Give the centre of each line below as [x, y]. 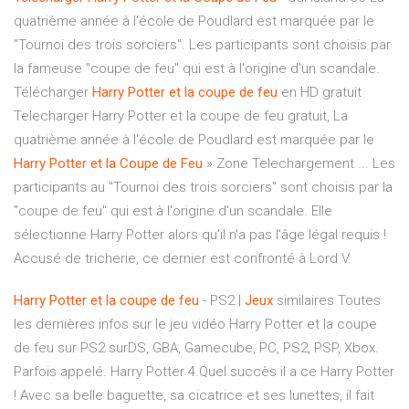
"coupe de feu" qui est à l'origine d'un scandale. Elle [173, 211]
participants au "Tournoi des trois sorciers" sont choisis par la [203, 188]
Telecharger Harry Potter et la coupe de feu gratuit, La [181, 116]
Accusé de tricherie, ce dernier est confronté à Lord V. [183, 259]
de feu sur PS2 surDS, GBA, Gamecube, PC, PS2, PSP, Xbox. [196, 348]
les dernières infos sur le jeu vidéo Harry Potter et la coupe [195, 325]
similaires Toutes [327, 301]
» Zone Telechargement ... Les [299, 164]
